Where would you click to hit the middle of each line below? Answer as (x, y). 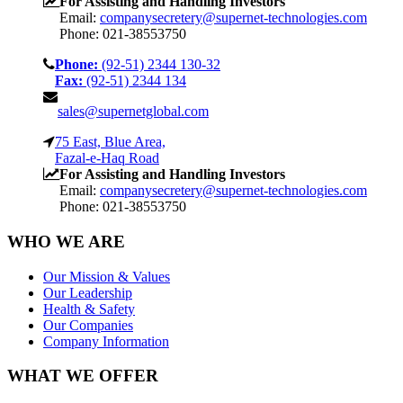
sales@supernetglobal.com (133, 112)
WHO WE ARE (66, 241)
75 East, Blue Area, (110, 142)
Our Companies (88, 325)
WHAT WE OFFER (83, 376)
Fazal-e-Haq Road (107, 158)
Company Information (106, 341)
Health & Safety (89, 309)
